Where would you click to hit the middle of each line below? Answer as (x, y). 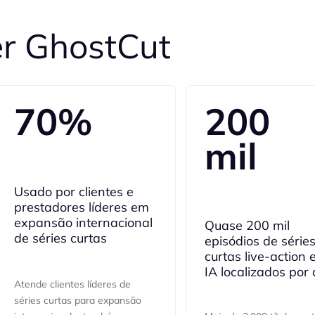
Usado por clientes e (73, 192)
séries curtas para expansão (77, 300)
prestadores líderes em (81, 207)
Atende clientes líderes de (72, 284)
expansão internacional (83, 223)
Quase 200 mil (247, 225)
